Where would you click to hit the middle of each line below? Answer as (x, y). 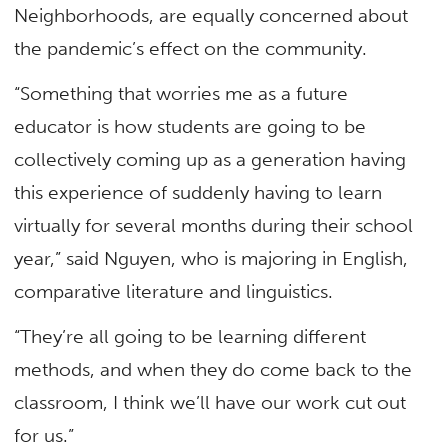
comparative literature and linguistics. (174, 291)
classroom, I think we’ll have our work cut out (210, 403)
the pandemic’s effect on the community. (191, 48)
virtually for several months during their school (214, 225)
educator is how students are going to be (190, 126)
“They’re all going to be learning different (190, 337)
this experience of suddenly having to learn (198, 192)
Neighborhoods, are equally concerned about (211, 15)
